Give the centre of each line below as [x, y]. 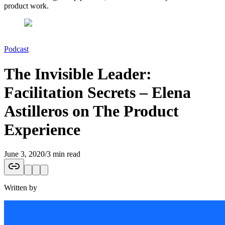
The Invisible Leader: [78, 74]
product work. [26, 6]
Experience [42, 129]
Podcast [16, 49]
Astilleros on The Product [91, 111]
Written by [21, 187]
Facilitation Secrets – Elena [97, 92]
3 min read [64, 154]
